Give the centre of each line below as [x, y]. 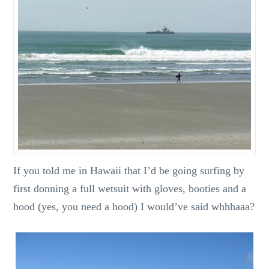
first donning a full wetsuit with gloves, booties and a [130, 188]
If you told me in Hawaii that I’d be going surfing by [129, 170]
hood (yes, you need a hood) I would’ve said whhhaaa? [134, 206]
